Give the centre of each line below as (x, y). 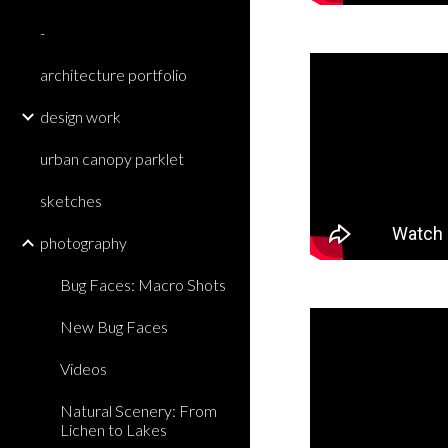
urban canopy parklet (112, 158)
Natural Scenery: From (138, 410)
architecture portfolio (113, 74)
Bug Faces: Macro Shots (143, 284)
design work (80, 116)
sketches (71, 200)
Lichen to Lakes (113, 429)
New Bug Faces (114, 326)
